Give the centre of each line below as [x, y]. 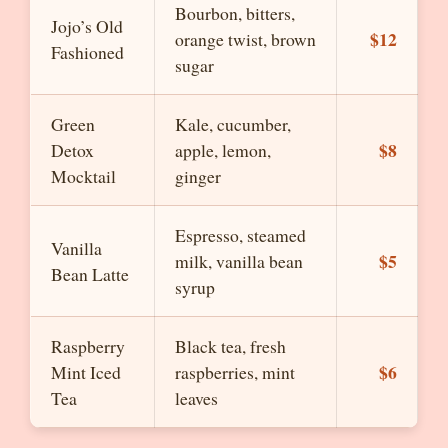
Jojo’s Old [87, 26]
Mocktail [83, 176]
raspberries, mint [235, 372]
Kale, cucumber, [233, 124]
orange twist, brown [245, 39]
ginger [198, 176]
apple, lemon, [223, 150]
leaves [196, 398]
